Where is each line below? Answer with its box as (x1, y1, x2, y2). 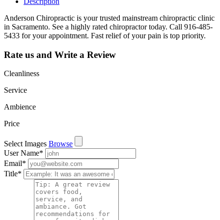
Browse (49, 139, 73, 148)
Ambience (4, 103, 36, 111)
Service (4, 86, 27, 95)
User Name (4, 149, 39, 158)
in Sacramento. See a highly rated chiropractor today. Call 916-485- (4, 22, 213, 31)
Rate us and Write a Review (4, 49, 116, 60)
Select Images (4, 139, 47, 148)
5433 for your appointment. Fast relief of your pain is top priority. (4, 31, 206, 40)
